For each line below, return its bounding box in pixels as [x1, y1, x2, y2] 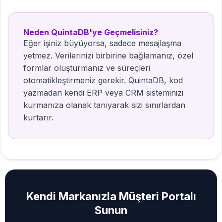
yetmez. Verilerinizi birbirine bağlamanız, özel [23, 51, 193, 60]
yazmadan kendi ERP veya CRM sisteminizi [23, 88, 183, 98]
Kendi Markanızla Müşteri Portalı [26, 190, 196, 203]
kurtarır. [23, 112, 54, 122]
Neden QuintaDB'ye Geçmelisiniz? [23, 27, 158, 37]
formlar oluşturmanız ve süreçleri [23, 63, 150, 73]
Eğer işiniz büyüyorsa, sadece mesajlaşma [23, 38, 181, 48]
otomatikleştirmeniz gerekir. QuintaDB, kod [23, 75, 183, 85]
